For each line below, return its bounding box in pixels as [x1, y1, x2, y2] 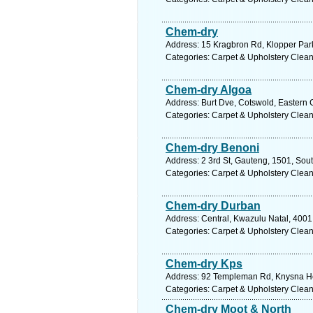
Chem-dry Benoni [166, 142, 259, 154]
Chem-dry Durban [166, 200, 261, 212]
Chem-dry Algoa [166, 84, 252, 96]
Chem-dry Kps [166, 258, 242, 270]
